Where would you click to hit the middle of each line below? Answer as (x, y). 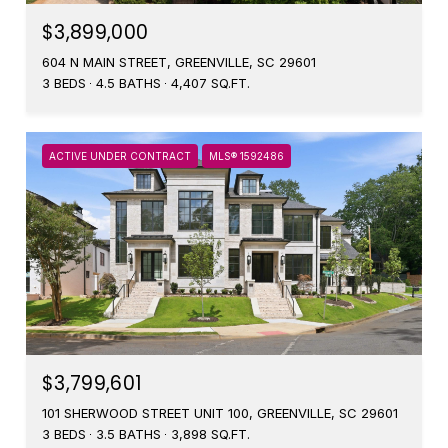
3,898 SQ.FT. (210, 434)
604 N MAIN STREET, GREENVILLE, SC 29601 (179, 62)
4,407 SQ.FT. (210, 83)
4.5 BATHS (128, 83)
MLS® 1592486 (246, 156)
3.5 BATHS (128, 434)
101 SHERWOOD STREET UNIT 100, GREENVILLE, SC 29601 (220, 413)
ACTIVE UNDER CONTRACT (120, 156)
